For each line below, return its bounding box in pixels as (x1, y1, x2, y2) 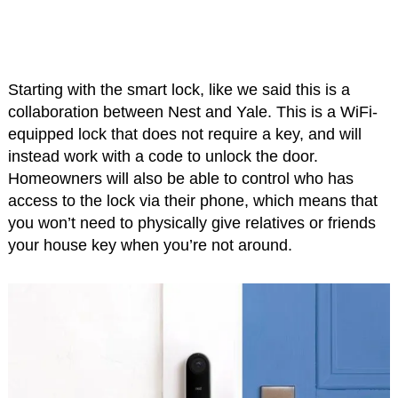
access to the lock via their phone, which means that (7, 192, 378, 211)
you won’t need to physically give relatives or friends (7, 214, 376, 233)
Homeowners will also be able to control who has (7, 170, 354, 188)
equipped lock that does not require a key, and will (7, 125, 362, 144)
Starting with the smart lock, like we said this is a (7, 81, 350, 99)
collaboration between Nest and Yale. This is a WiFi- (7, 103, 378, 122)
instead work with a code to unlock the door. (7, 147, 318, 166)
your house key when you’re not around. (7, 236, 292, 255)
